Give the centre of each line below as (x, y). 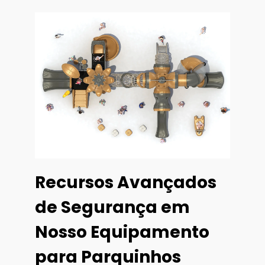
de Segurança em (112, 208)
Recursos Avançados (126, 183)
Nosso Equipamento (122, 232)
